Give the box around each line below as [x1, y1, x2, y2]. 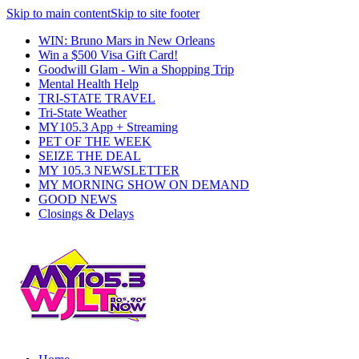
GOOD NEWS [38, 192, 117, 206]
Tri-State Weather [38, 106, 127, 119]
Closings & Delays [38, 207, 134, 220]
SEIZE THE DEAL [38, 149, 141, 163]
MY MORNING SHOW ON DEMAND [38, 178, 249, 192]
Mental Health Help [38, 77, 139, 91]
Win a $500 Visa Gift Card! [38, 48, 178, 62]
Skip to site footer [111, 6, 200, 20]
